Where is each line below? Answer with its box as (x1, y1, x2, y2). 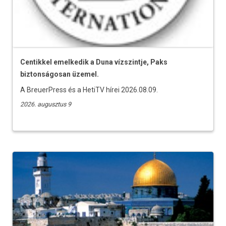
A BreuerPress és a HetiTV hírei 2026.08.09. (20, 85, 158, 94)
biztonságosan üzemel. (20, 70, 99, 78)
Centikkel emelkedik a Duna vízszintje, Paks (20, 58, 167, 66)
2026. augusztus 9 (20, 100, 71, 108)
